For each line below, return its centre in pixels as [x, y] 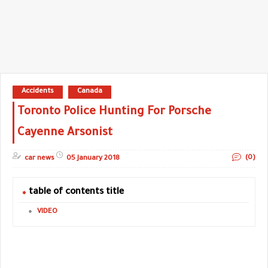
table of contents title [76, 192]
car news [39, 159]
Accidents [38, 92]
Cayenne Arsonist [65, 133]
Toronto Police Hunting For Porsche [114, 112]
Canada [90, 92]
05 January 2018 [93, 159]
